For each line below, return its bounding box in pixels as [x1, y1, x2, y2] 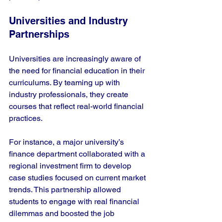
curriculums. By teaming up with [9, 78, 122, 87]
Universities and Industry [9, 15, 131, 27]
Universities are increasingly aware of [9, 54, 143, 63]
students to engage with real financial [9, 197, 141, 206]
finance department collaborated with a [9, 149, 147, 159]
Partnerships [9, 28, 69, 40]
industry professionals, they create [9, 90, 130, 99]
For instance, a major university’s [9, 137, 126, 147]
